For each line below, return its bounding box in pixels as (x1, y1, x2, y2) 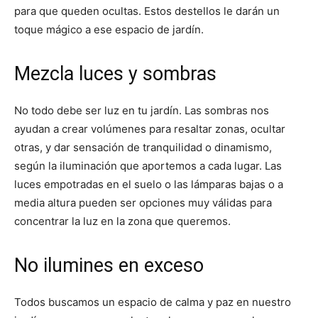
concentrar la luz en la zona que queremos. (14, 214, 231, 228)
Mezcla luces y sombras (14, 62, 216, 85)
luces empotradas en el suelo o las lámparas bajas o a (14, 177, 283, 191)
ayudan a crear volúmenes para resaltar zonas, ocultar (14, 121, 285, 136)
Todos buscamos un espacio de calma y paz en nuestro (14, 295, 291, 309)
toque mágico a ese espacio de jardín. (14, 22, 204, 36)
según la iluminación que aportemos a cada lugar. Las (14, 158, 282, 172)
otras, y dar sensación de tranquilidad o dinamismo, (14, 140, 272, 154)
